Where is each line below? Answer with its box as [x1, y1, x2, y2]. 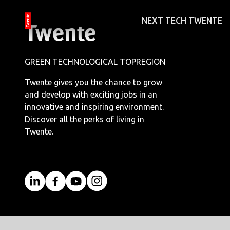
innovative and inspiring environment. [25, 102, 164, 111]
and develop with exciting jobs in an [25, 90, 157, 99]
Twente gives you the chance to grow [25, 78, 162, 87]
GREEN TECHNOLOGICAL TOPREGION [25, 57, 165, 66]
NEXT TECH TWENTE [142, 16, 223, 25]
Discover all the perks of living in [25, 114, 144, 124]
